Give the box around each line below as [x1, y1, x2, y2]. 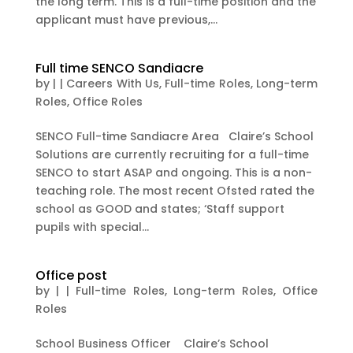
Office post [35, 266, 107, 284]
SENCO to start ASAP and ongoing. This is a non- [35, 165, 312, 180]
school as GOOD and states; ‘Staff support [35, 201, 284, 217]
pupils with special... [35, 219, 149, 235]
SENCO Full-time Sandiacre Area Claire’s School [35, 128, 314, 144]
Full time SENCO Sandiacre [35, 59, 203, 77]
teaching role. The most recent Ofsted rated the [35, 183, 314, 199]
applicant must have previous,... [35, 12, 217, 28]
